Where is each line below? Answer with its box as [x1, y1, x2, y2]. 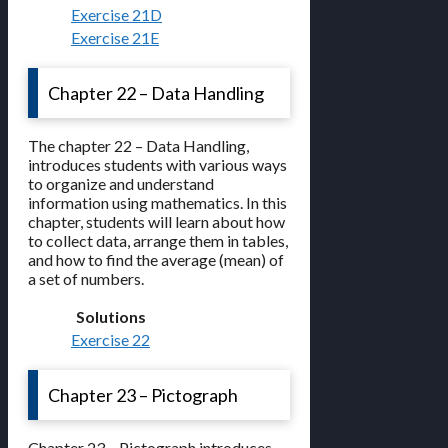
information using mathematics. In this [28, 193, 287, 213]
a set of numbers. [28, 269, 144, 289]
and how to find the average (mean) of [28, 250, 284, 270]
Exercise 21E [71, 28, 159, 48]
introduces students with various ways [28, 155, 287, 175]
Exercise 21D [71, 5, 162, 25]
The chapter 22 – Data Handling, [28, 136, 249, 156]
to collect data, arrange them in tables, [28, 231, 288, 251]
